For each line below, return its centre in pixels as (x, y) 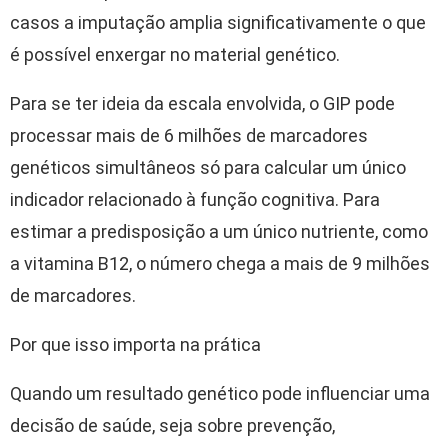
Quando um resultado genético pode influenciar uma (220, 394)
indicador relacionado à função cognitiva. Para (195, 200)
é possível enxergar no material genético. (175, 55)
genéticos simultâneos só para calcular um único (208, 168)
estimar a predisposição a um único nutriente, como (219, 232)
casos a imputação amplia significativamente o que (218, 23)
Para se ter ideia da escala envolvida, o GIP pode (202, 104)
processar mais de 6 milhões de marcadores (189, 136)
